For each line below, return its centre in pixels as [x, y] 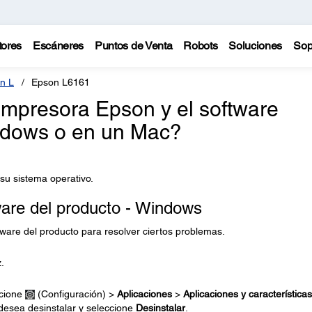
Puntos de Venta [134, 46]
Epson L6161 [61, 82]
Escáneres [58, 46]
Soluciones [256, 46]
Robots [201, 46]
